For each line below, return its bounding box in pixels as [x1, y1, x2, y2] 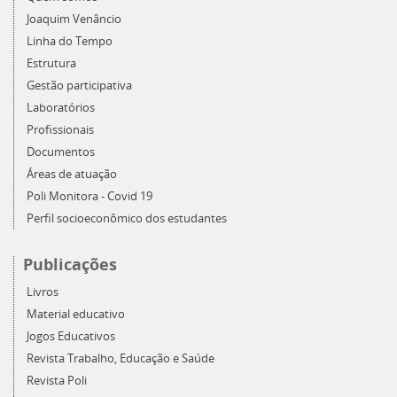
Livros [27, 284, 58, 300]
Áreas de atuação [27, 167, 117, 182]
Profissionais [27, 122, 94, 137]
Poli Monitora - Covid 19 [27, 189, 152, 204]
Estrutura [27, 56, 76, 71]
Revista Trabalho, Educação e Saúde [27, 351, 214, 366]
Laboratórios [27, 100, 95, 115]
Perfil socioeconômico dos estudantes [27, 211, 227, 226]
